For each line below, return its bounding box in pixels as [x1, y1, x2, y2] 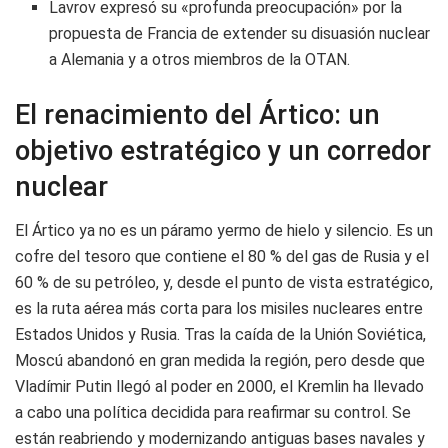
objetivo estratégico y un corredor [15, 134, 431, 167]
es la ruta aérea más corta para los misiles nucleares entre [15, 299, 423, 319]
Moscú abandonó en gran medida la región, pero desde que [15, 351, 425, 371]
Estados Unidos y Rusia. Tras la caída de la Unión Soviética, [15, 325, 426, 345]
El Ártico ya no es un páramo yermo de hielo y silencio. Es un [15, 221, 433, 241]
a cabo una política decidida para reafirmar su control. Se [15, 403, 411, 423]
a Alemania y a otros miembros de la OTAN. [49, 49, 351, 69]
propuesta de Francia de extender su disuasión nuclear [49, 23, 431, 43]
